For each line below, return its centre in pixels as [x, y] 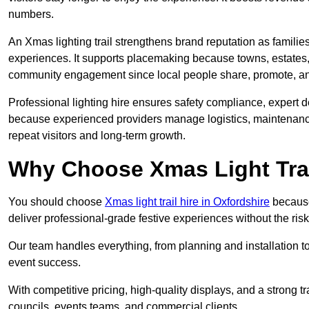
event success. [44, 263]
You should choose [57, 202]
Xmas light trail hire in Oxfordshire [187, 202]
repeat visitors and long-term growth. [97, 136]
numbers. [31, 14]
